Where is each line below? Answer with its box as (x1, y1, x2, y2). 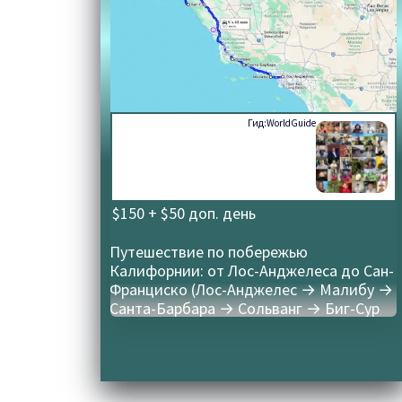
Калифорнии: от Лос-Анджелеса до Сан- (109, 260, 395, 282)
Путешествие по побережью (109, 241, 309, 263)
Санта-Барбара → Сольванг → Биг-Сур (109, 298, 380, 319)
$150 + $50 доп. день (112, 203, 257, 224)
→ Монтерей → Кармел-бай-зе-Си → (109, 317, 371, 338)
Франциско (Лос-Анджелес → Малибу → (109, 279, 394, 301)
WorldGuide (267, 117, 317, 130)
